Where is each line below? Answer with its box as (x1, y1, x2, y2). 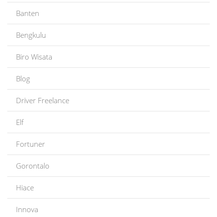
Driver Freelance (16, 95, 69, 105)
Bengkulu (16, 30, 46, 40)
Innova (16, 204, 38, 214)
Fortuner (16, 139, 45, 149)
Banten (16, 8, 39, 18)
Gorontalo (16, 161, 49, 170)
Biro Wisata (16, 52, 52, 62)
